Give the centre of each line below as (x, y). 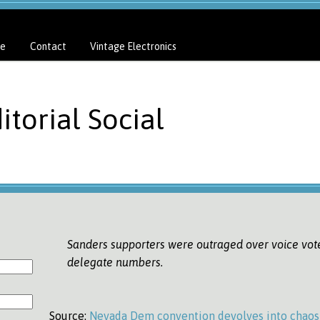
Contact (48, 46)
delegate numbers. (115, 262)
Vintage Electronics (134, 46)
